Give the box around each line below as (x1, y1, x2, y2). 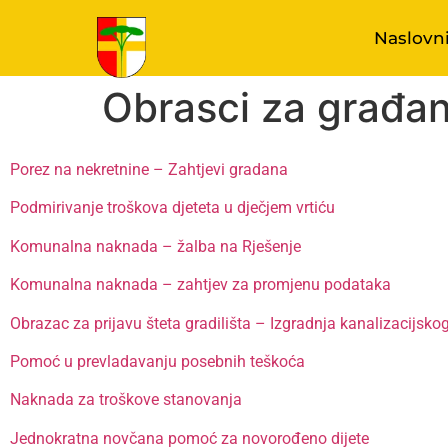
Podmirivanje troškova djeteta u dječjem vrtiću (10, 198, 335, 218)
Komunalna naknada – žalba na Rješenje (10, 236, 301, 256)
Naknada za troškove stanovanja (10, 390, 242, 410)
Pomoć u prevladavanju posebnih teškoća (10, 351, 305, 371)
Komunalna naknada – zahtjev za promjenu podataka (10, 275, 391, 295)
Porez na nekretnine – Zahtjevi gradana (10, 160, 288, 179)
